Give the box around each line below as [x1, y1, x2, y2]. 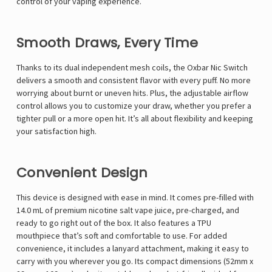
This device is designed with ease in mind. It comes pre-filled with [16, 192, 254, 203]
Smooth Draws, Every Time [16, 33, 198, 53]
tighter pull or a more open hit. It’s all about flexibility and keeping [16, 113, 253, 124]
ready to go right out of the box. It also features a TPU [16, 217, 211, 229]
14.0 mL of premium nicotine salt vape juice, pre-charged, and [16, 205, 239, 216]
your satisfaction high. [16, 126, 97, 137]
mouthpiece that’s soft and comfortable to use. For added [16, 230, 227, 242]
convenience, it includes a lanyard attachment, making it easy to [16, 243, 249, 254]
